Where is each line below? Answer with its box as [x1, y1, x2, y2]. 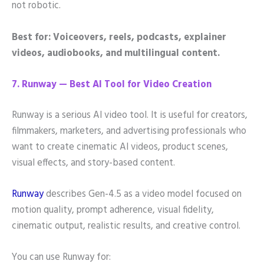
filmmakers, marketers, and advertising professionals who [12, 123, 246, 139]
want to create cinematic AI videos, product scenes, [12, 139, 228, 155]
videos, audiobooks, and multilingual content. [12, 45, 220, 61]
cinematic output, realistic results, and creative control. [12, 218, 240, 234]
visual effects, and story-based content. [12, 155, 175, 171]
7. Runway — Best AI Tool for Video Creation [12, 77, 212, 93]
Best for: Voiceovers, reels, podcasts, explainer [12, 29, 226, 45]
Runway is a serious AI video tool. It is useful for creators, [12, 107, 247, 123]
